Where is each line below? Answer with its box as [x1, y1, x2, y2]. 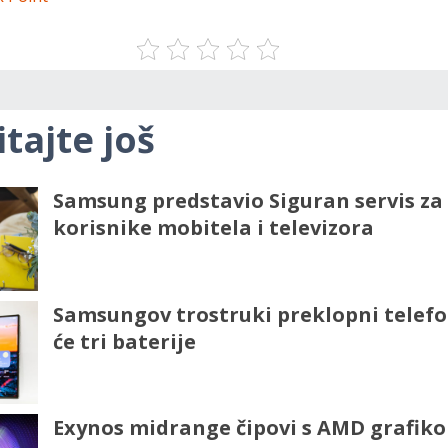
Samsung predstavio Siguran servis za [52, 187, 443, 215]
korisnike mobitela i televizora [52, 214, 374, 242]
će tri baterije [52, 327, 196, 355]
